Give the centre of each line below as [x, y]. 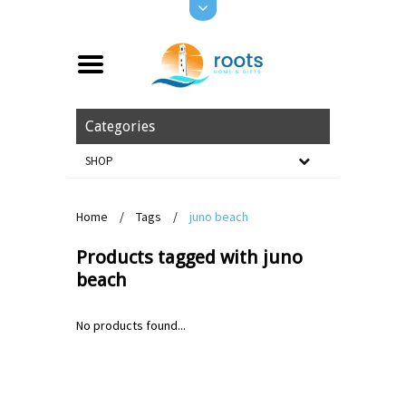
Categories [120, 126]
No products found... [131, 325]
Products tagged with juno [189, 257]
